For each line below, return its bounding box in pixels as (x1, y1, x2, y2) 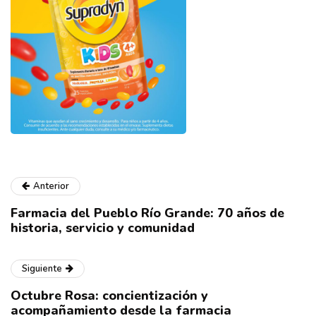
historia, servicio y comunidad (11, 219, 198, 237)
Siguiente (22, 262, 62, 276)
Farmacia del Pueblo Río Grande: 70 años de (11, 205, 284, 222)
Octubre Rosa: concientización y (11, 287, 208, 305)
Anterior (33, 180, 69, 193)
